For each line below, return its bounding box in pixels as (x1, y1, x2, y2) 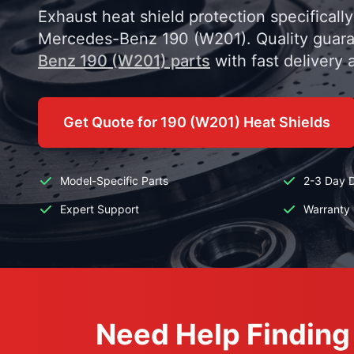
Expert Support (60, 202, 139, 216)
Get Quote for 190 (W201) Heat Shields (63, 114, 330, 130)
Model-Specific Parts (60, 174, 168, 187)
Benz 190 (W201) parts (38, 51, 210, 70)
